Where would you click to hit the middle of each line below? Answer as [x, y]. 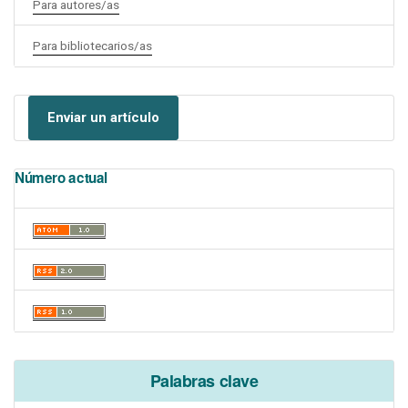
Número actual [61, 177]
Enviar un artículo [103, 117]
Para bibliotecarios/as [92, 45]
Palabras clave [204, 380]
